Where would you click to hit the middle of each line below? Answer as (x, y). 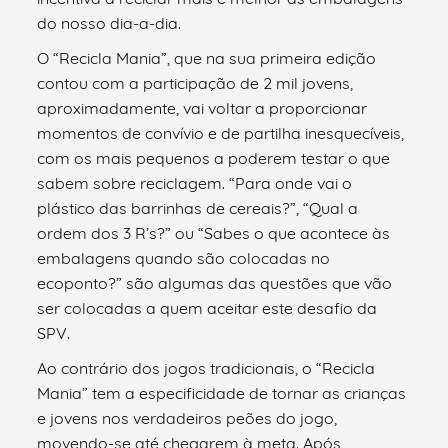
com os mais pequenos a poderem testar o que (214, 157)
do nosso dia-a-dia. (109, 22)
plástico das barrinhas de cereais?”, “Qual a (198, 207)
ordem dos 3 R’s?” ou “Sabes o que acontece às (214, 232)
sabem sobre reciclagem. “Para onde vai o (195, 182)
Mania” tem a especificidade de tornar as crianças (222, 392)
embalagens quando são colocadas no (184, 257)
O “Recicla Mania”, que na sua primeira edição (207, 57)
